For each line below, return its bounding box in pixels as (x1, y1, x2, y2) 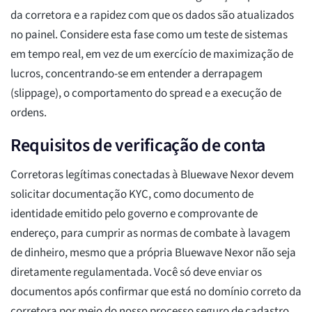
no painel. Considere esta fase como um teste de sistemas (10, 26, 288, 44)
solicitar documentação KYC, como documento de (10, 186, 253, 203)
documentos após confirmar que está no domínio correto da (10, 283, 302, 301)
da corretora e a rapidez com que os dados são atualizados (10, 7, 294, 24)
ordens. (10, 104, 47, 122)
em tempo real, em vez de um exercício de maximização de (10, 46, 293, 63)
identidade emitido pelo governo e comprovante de (10, 205, 258, 223)
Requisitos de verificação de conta (10, 132, 266, 159)
